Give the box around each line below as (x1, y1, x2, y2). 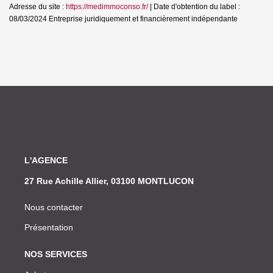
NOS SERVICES (24, 249, 87, 259)
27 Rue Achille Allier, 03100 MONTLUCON (24, 175, 194, 186)
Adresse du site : (9, 2, 66, 11)
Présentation (24, 222, 73, 232)
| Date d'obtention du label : (148, 2, 240, 11)
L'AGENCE (24, 155, 68, 165)
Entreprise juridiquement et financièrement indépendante (47, 14, 238, 23)
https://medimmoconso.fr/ (66, 2, 148, 11)
